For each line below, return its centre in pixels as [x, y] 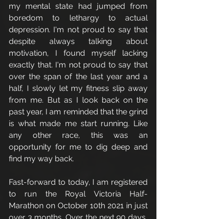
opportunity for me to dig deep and [78, 147]
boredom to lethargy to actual [78, 18]
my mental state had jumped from [78, 6]
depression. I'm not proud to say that [78, 30]
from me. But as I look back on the [78, 100]
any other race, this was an [78, 135]
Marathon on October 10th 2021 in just [78, 206]
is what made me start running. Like [78, 123]
